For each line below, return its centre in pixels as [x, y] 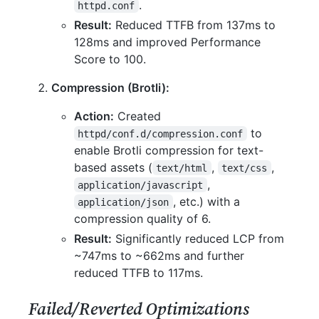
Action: [94, 116]
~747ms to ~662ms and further [159, 255]
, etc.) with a [206, 201]
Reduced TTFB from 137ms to [194, 25]
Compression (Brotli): [110, 87]
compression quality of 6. [142, 218]
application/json [124, 202]
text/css [245, 168]
